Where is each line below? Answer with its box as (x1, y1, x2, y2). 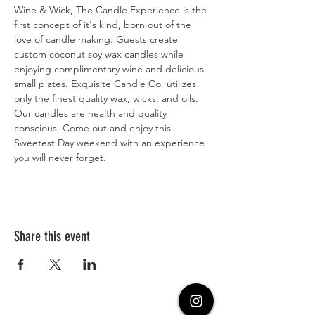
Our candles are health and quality (14, 107, 169, 120)
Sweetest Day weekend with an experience (14, 136, 207, 149)
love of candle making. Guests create (14, 33, 181, 46)
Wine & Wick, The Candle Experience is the (14, 4, 210, 16)
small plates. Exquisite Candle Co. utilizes (14, 77, 199, 90)
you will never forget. (14, 151, 109, 164)
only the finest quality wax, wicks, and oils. (14, 92, 201, 105)
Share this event (14, 228, 90, 245)
